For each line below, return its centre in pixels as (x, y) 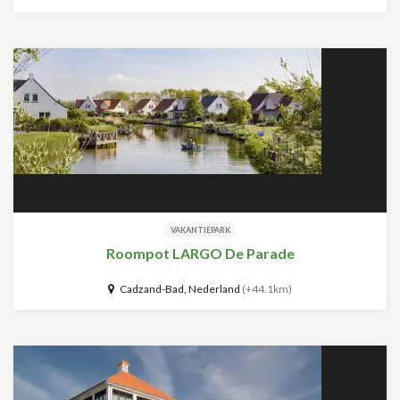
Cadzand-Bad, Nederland (178, 289)
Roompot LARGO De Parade (200, 253)
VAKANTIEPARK (200, 230)
